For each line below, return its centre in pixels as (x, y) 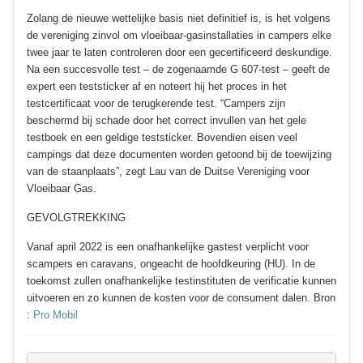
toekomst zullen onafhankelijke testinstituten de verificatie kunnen (181, 281)
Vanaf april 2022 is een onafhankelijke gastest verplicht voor (168, 247)
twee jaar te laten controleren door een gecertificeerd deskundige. (179, 52)
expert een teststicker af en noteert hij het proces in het (157, 86)
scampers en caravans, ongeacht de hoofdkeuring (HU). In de (171, 264)
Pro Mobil (56, 315)
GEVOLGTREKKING (76, 218)
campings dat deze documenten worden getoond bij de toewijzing (179, 154)
